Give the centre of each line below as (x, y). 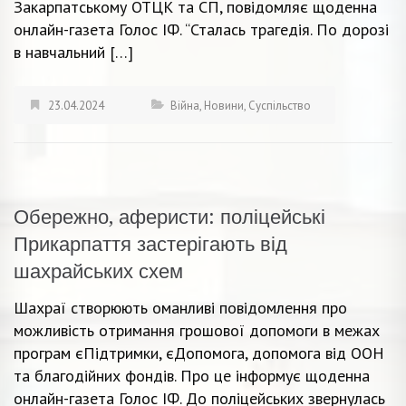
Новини (224, 105)
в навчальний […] (73, 52)
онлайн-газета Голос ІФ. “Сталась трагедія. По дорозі (201, 29)
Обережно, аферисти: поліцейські (169, 217)
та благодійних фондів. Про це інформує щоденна (192, 375)
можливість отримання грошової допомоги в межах (197, 330)
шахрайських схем (98, 271)
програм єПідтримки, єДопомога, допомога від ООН (199, 353)
